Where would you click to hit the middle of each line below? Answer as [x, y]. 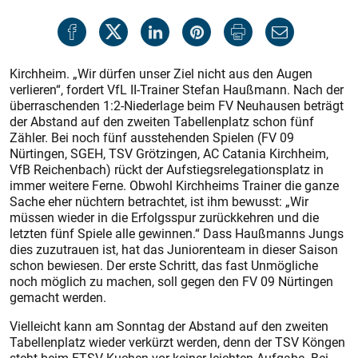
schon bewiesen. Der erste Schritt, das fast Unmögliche [164, 265]
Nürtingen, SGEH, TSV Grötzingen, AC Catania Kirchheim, [169, 153]
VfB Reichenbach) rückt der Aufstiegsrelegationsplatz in [167, 169]
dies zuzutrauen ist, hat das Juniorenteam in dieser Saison [174, 249]
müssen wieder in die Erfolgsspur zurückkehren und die [164, 217]
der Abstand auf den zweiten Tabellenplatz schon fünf [162, 121]
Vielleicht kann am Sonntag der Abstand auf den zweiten [169, 326]
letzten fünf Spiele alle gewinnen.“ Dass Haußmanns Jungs [177, 233]
